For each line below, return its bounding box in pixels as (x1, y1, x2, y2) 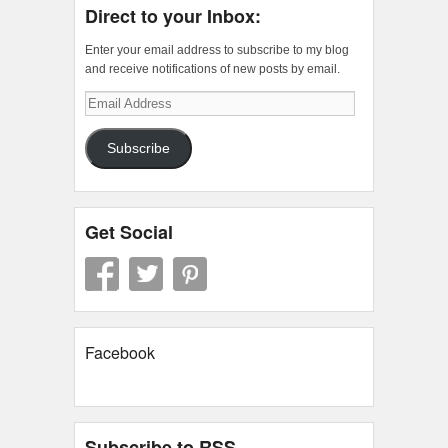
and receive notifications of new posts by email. (85, 62, 340, 77)
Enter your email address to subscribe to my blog (85, 43, 349, 58)
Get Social (85, 219, 173, 246)
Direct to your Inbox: (85, 3, 261, 30)
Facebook (85, 341, 155, 365)
